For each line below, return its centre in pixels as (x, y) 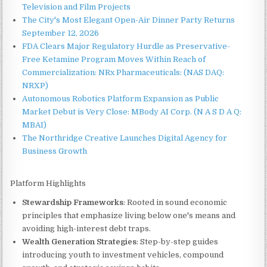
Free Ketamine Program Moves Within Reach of (114, 59)
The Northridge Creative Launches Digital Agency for (125, 138)
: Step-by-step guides (178, 242)
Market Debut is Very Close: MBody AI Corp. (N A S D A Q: (132, 112)
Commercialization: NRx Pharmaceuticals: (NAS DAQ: (123, 72)
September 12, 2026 (61, 33)
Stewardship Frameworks (73, 202)
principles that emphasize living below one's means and (129, 215)
